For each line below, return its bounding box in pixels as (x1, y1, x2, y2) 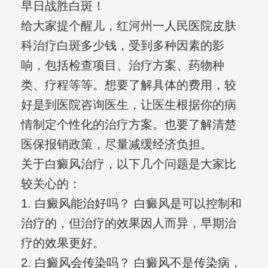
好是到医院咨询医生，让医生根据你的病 (20, 98, 236, 112)
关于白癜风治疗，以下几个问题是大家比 (20, 157, 236, 171)
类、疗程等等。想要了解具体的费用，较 (20, 78, 236, 92)
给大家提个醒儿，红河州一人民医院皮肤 (20, 19, 236, 33)
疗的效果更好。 (20, 236, 105, 250)
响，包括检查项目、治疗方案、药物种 (20, 59, 224, 72)
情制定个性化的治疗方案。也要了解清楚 (20, 118, 236, 132)
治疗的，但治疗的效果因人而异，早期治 (20, 217, 236, 230)
